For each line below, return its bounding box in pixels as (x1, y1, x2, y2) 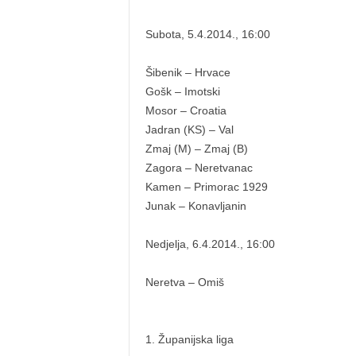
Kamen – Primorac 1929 (145, 180, 268, 193)
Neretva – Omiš (145, 276, 224, 288)
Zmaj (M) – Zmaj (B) (145, 142, 248, 155)
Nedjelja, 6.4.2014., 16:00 (145, 238, 275, 250)
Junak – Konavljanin (145, 199, 246, 212)
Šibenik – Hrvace (145, 66, 230, 79)
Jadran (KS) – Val (145, 123, 234, 136)
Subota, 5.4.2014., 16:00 (145, 28, 270, 41)
